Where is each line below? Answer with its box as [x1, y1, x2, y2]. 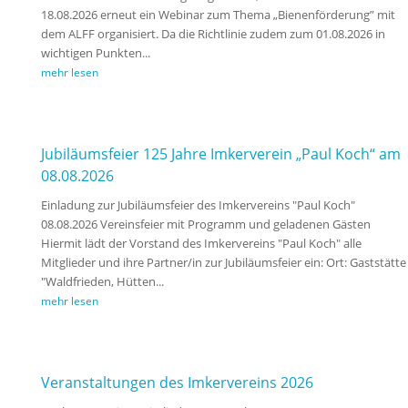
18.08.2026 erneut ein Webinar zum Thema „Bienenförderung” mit [40, 6, 395, 24]
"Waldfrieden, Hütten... [40, 273, 164, 291]
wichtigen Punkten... [40, 45, 150, 62]
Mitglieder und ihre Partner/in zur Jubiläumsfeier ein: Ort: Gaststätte [40, 254, 406, 271]
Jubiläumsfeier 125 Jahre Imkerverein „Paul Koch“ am [40, 144, 401, 165]
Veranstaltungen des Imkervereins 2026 [40, 372, 313, 393]
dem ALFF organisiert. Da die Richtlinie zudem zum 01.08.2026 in [40, 25, 385, 43]
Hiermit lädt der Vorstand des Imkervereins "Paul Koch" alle [40, 235, 362, 252]
